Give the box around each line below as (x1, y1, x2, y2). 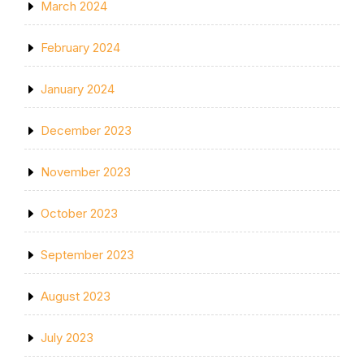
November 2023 (41, 164, 131, 180)
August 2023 (41, 288, 110, 304)
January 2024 (41, 81, 115, 97)
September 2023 (41, 247, 134, 262)
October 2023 (41, 206, 118, 221)
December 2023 (41, 123, 132, 138)
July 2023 (41, 330, 93, 345)
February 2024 (41, 40, 120, 55)
